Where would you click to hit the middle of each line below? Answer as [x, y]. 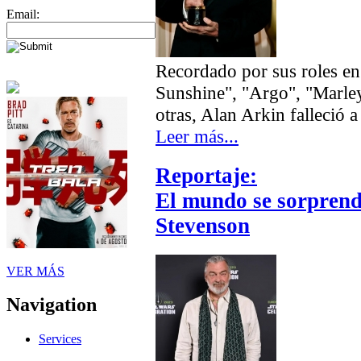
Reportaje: [206, 175]
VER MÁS [35, 271]
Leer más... [197, 136]
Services [60, 339]
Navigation [52, 305]
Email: [23, 14]
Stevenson [203, 225]
